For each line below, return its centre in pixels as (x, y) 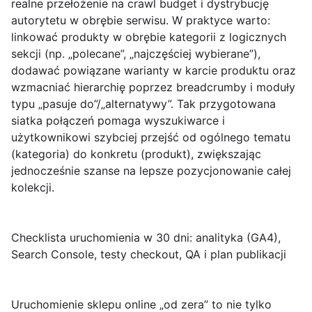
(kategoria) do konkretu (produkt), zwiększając (136, 154)
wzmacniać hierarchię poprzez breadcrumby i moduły (153, 87)
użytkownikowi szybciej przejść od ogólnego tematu (151, 138)
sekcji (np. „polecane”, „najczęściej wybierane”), (136, 54)
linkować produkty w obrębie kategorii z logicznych (149, 37)
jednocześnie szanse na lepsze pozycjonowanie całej (151, 171)
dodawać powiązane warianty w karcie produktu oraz (154, 71)
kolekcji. (33, 188)
